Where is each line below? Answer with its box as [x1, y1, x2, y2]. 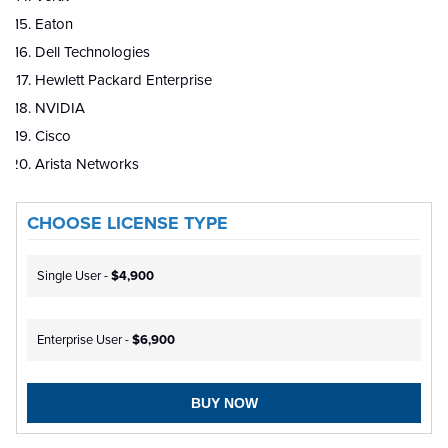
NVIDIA [35, 98, 85, 117]
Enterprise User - [37, 331, 132, 348]
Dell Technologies [35, 42, 150, 61]
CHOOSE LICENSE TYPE [27, 211, 228, 234]
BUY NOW [190, 394, 258, 411]
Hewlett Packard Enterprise [35, 70, 212, 89]
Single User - [37, 267, 111, 284]
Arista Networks [35, 154, 139, 173]
